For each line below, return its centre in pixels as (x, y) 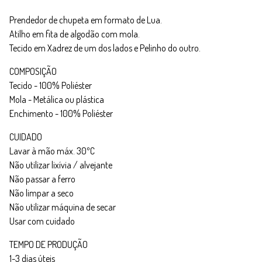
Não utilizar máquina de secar (63, 207)
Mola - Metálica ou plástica (57, 99)
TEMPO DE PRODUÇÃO (49, 244)
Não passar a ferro (42, 179)
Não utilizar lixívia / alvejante (61, 165)
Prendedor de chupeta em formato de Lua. (86, 20)
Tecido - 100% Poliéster (51, 85)
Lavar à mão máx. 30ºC (52, 151)
